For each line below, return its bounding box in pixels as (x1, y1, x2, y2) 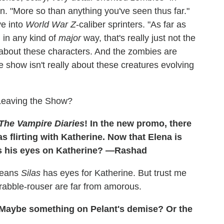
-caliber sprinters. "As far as (76, 19, 186, 30)
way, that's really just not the (81, 33, 195, 43)
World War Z (25, 19, 76, 30)
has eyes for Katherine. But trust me (40, 168, 186, 178)
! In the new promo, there (84, 118, 191, 129)
